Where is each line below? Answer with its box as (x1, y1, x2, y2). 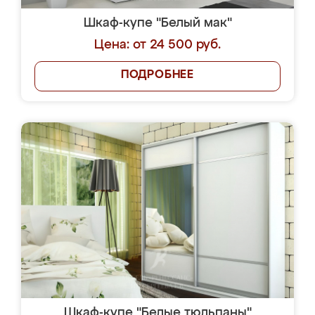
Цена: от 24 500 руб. (94, 39, 221, 51)
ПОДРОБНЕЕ (120, 70, 195, 81)
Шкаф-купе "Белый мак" (83, 17, 232, 30)
